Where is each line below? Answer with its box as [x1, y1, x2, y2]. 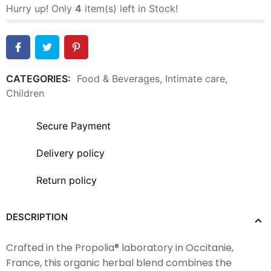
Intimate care [165, 72, 225, 85]
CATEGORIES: [6, 72, 71, 85]
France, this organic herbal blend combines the [6, 255, 232, 270]
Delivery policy [36, 147, 105, 160]
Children [6, 87, 44, 99]
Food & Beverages [77, 72, 160, 85]
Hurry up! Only [6, 2, 75, 15]
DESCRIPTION [6, 211, 68, 223]
